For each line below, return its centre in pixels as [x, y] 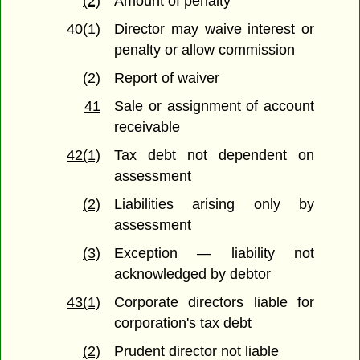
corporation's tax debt [183, 323]
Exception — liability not [214, 254]
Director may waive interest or [214, 29]
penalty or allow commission [205, 50]
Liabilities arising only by [214, 205]
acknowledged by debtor [193, 274]
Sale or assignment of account [214, 106]
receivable [147, 127]
